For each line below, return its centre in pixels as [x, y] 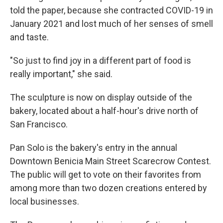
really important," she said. [61, 74]
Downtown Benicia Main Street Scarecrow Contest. [111, 161]
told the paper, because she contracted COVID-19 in [111, 10]
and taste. [29, 37]
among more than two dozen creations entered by [109, 188]
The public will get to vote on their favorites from [106, 175]
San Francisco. [39, 124]
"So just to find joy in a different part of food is [101, 61]
